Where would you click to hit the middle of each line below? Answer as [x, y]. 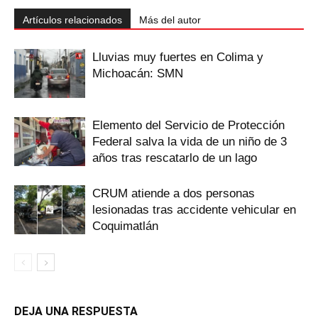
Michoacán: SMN [138, 74]
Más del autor [170, 20]
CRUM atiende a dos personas [174, 194]
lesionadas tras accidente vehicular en [194, 210]
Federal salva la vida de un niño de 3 [190, 142]
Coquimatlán [125, 226]
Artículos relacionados [72, 20]
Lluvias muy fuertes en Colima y [178, 57]
